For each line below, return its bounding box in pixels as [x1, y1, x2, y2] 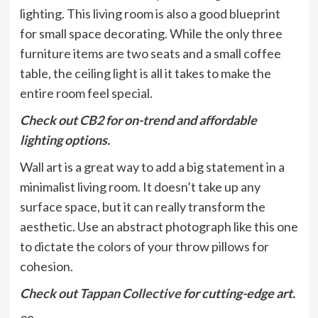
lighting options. [19, 132, 110, 148]
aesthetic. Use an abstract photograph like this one [19, 219, 298, 235]
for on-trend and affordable [103, 112, 257, 128]
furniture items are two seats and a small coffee [19, 45, 281, 62]
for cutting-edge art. [180, 285, 295, 302]
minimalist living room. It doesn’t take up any [19, 179, 261, 195]
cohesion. [19, 258, 73, 275]
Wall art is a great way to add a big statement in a [19, 159, 285, 175]
